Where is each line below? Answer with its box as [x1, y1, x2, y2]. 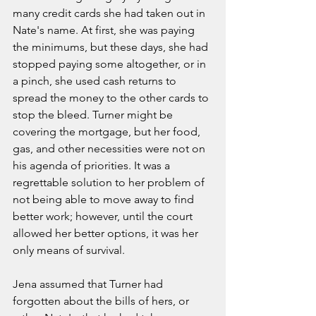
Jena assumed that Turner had [13, 276, 166, 291]
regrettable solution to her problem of [13, 175, 207, 189]
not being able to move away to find [13, 192, 197, 206]
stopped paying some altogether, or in [13, 56, 209, 71]
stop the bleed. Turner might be [13, 107, 176, 121]
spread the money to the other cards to [13, 90, 212, 104]
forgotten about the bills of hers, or [13, 293, 192, 308]
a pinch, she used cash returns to [13, 73, 179, 87]
